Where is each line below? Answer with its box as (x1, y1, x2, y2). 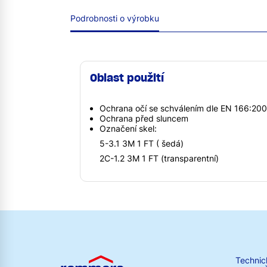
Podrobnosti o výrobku (70, 13, 159, 24)
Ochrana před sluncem (100, 113, 188, 123)
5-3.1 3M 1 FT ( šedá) (100, 138, 184, 148)
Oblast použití (90, 71, 164, 85)
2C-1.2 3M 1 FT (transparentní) (100, 153, 219, 163)
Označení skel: (100, 123, 157, 133)
